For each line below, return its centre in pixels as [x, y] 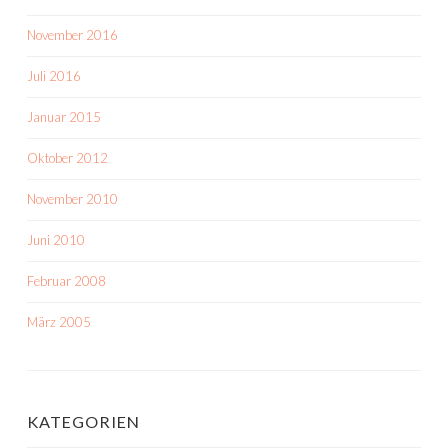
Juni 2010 [56, 240]
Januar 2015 [64, 117]
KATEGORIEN [83, 421]
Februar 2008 [66, 281]
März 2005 [59, 322]
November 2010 [72, 199]
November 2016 [72, 35]
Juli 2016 [54, 76]
